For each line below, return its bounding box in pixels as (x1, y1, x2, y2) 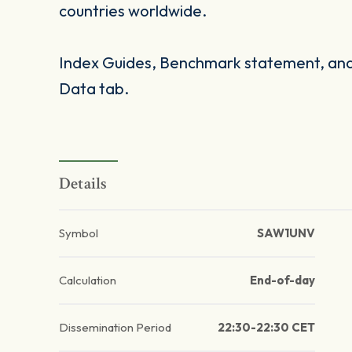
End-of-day (249, 273, 315, 288)
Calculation (59, 273, 116, 288)
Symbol (59, 225, 98, 241)
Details (59, 173, 108, 195)
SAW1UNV (256, 225, 315, 241)
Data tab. (59, 79, 129, 99)
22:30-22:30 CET (217, 320, 315, 335)
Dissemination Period (59, 320, 171, 335)
